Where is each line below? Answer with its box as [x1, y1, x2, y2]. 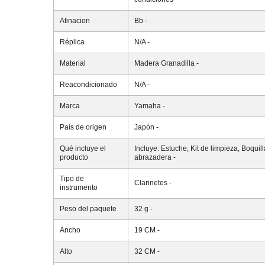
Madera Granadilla [134, 59, 195, 67]
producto [59, 153, 88, 161]
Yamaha [134, 101, 161, 110]
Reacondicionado [59, 80, 117, 89]
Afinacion [59, 16, 90, 25]
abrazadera [134, 153, 172, 161]
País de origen [59, 122, 106, 131]
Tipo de [59, 174, 84, 183]
